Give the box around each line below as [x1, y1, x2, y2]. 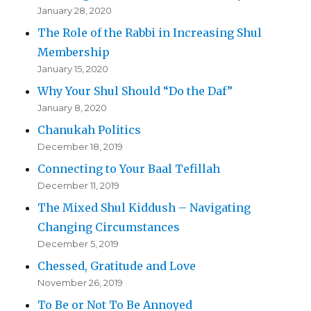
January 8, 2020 [37, 102, 108, 114]
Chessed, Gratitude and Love [37, 259, 196, 274]
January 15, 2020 [37, 63, 109, 75]
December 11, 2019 [37, 180, 120, 192]
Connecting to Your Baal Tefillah [37, 162, 221, 176]
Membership [37, 45, 110, 60]
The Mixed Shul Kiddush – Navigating [37, 201, 251, 215]
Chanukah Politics [37, 123, 142, 137]
